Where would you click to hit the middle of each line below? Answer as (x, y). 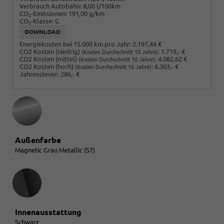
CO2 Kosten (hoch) (47, 67)
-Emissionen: (49, 13)
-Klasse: (42, 21)
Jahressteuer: (39, 74)
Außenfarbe (38, 140)
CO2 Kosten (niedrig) (50, 52)
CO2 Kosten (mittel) (49, 59)
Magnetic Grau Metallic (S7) (55, 150)
